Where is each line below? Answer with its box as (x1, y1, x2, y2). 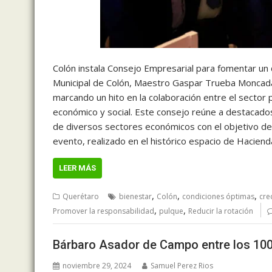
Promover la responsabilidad (53, 206, 154, 217)
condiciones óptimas (182, 191, 254, 202)
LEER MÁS (59, 163, 96, 173)
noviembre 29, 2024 (63, 260, 131, 271)
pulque (159, 206, 183, 217)
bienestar (119, 191, 152, 202)
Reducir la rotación (188, 206, 253, 217)
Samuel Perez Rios (151, 260, 213, 271)
